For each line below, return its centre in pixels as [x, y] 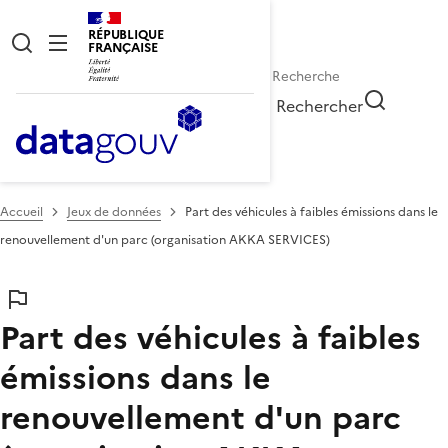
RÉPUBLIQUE [126, 34]
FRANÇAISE [123, 47]
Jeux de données [114, 211]
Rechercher [320, 105]
